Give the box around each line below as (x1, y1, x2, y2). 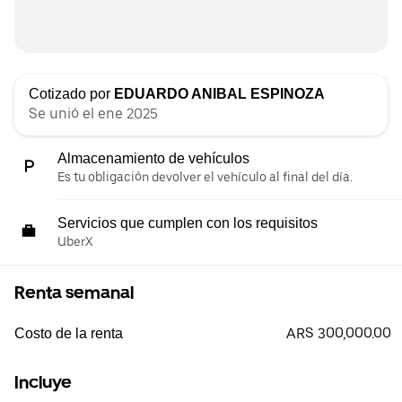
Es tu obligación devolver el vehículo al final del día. (57, 170, 353, 185)
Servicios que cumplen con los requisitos (57, 215, 318, 232)
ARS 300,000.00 (286, 325, 391, 343)
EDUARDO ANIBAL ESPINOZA (114, 86, 325, 102)
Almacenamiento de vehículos (57, 151, 249, 167)
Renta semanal (14, 282, 134, 304)
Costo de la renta (14, 326, 123, 342)
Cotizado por (29, 86, 114, 102)
